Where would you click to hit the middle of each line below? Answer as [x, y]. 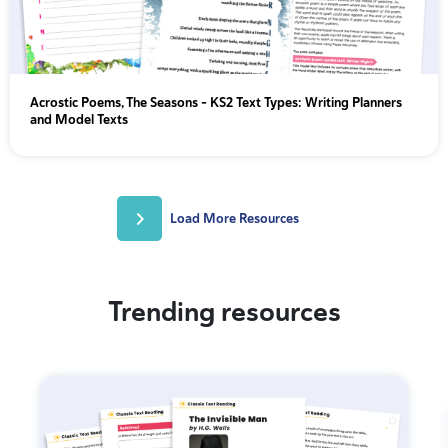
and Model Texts [79, 119]
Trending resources [224, 311]
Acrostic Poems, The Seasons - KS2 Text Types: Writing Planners [216, 102]
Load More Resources [234, 218]
